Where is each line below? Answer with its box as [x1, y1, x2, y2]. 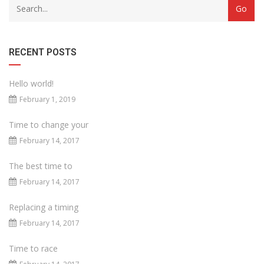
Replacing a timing [9, 202, 78, 213]
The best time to [9, 160, 72, 172]
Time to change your [9, 119, 88, 131]
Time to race [9, 243, 58, 255]
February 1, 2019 [19, 94, 75, 105]
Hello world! [9, 78, 54, 90]
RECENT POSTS [9, 47, 77, 58]
